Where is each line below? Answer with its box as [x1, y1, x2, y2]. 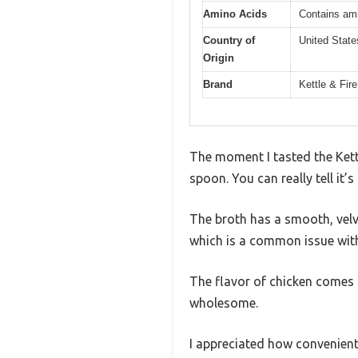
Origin [203, 51, 234, 64]
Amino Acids [203, 7, 267, 20]
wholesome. [189, 296, 258, 311]
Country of [203, 34, 255, 46]
